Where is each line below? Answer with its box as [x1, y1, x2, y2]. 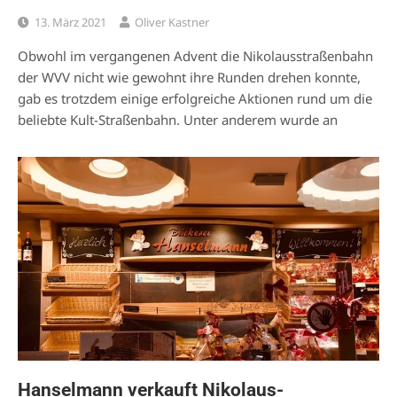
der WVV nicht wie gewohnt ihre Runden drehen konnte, [18, 68, 361, 87]
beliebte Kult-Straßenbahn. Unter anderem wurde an [18, 111, 338, 129]
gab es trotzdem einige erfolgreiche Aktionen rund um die [18, 90, 372, 108]
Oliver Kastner [135, 14, 209, 31]
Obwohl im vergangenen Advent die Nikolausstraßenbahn [18, 47, 373, 66]
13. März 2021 [35, 14, 106, 31]
